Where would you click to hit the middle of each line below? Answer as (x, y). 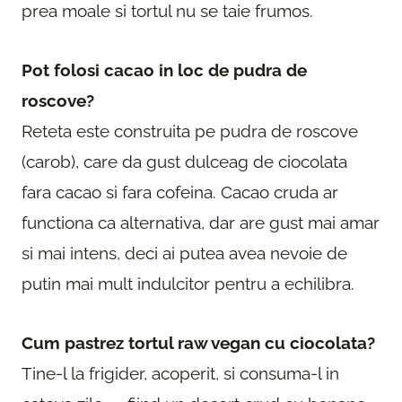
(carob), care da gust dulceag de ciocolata (184, 162)
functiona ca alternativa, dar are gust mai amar (201, 223)
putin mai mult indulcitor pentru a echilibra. (188, 284)
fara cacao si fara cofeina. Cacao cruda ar (180, 192)
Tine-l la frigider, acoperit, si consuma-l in (180, 374)
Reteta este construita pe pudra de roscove (190, 131)
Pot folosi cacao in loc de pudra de (164, 70)
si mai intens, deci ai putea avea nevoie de (184, 253)
